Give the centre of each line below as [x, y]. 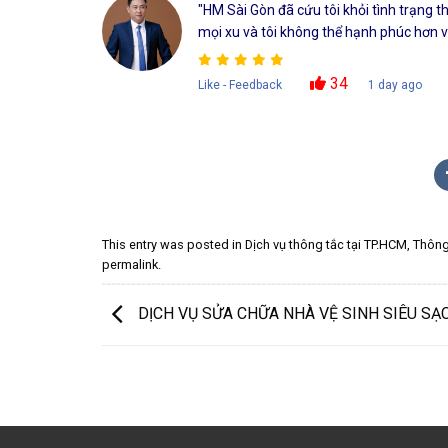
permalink [130, 265]
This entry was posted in [173, 245]
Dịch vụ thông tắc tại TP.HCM [326, 245]
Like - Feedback [239, 84]
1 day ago [394, 84]
